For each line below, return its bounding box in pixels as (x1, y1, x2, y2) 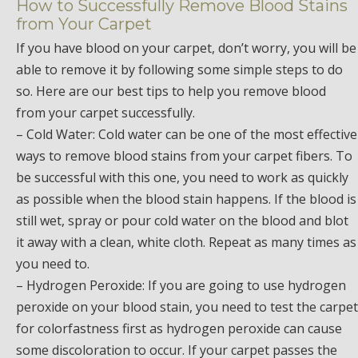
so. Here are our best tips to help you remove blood (16, 82, 326, 101)
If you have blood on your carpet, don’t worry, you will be (16, 39, 356, 58)
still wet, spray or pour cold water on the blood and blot (16, 212, 348, 230)
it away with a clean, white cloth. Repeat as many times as (16, 233, 356, 252)
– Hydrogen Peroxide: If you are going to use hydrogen (16, 276, 346, 295)
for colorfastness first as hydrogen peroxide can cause (16, 320, 342, 338)
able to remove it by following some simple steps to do (16, 61, 343, 79)
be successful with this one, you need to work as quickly (16, 169, 348, 187)
